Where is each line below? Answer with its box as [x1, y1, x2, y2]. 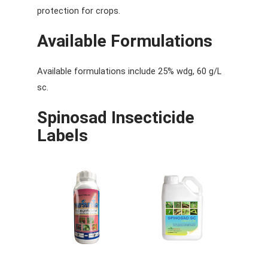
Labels [36, 126, 88, 146]
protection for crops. [36, 5, 120, 17]
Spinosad [36, 108, 107, 128]
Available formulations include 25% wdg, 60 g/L [36, 66, 221, 77]
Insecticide [106, 108, 194, 128]
